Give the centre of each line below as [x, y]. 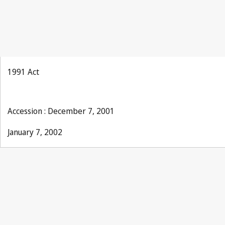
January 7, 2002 [35, 132]
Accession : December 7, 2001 [61, 111]
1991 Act [23, 72]
